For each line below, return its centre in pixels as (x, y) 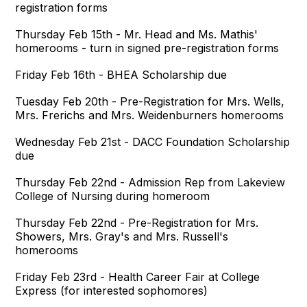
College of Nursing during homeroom (113, 196)
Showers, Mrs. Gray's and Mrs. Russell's (122, 236)
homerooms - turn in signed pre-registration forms (147, 48)
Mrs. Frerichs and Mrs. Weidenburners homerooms (150, 115)
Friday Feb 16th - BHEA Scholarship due (121, 75)
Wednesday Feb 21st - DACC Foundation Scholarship (153, 142)
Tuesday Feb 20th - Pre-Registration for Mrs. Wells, (150, 101)
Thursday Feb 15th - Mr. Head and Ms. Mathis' (137, 34)
